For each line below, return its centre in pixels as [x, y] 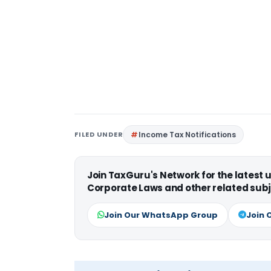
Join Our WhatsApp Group [161, 215]
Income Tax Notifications [188, 135]
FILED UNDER [99, 135]
